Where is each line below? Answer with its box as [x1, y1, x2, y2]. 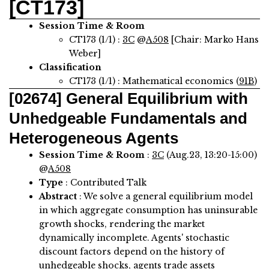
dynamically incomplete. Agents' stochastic [39, 232, 229, 244]
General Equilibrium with [66, 89, 248, 108]
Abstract [39, 191, 77, 202]
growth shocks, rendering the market [39, 219, 205, 230]
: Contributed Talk [63, 177, 147, 189]
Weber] [69, 48, 101, 59]
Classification [39, 62, 101, 73]
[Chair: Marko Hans [169, 34, 259, 46]
